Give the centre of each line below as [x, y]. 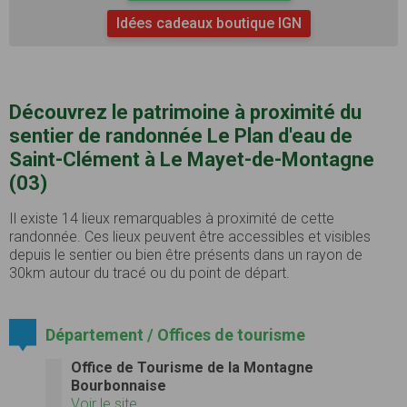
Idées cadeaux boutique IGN [209, 23]
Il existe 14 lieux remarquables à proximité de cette [172, 218]
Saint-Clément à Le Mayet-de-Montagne [192, 159]
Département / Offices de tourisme [175, 334]
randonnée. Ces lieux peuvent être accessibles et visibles [190, 236]
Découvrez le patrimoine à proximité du [185, 112]
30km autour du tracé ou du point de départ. [149, 273]
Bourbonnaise [119, 385]
